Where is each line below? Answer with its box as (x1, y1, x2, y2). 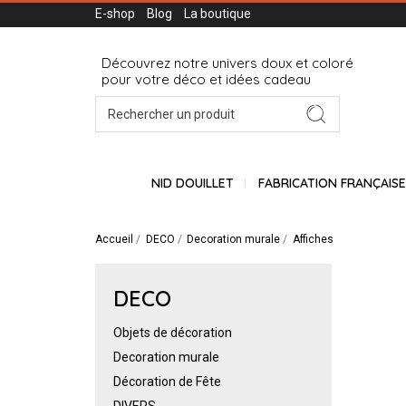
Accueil (95, 232, 133, 246)
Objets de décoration (113, 324, 232, 340)
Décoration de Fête (113, 373, 221, 389)
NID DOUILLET (150, 175, 234, 192)
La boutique (184, 6, 251, 21)
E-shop (95, 6, 135, 21)
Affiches (292, 232, 333, 246)
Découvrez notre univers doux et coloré (101, 54, 357, 72)
